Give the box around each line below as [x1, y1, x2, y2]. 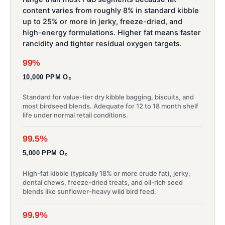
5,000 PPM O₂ [23, 150, 68, 157]
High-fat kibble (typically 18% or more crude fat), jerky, [23, 169, 190, 177]
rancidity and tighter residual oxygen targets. [23, 39, 182, 48]
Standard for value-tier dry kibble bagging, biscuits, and [23, 93, 194, 101]
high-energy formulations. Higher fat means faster [23, 28, 201, 37]
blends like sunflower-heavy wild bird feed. [23, 187, 156, 195]
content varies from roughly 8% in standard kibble [23, 6, 199, 15]
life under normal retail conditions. [23, 111, 128, 120]
